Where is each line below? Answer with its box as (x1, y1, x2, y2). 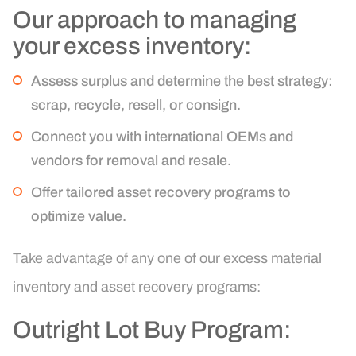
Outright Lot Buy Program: (13, 317, 291, 343)
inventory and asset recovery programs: (13, 279, 261, 296)
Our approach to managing (13, 7, 296, 33)
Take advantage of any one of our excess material (13, 250, 322, 267)
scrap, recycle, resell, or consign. (31, 97, 241, 114)
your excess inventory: (13, 33, 251, 60)
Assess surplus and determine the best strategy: (31, 73, 333, 90)
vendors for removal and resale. (31, 153, 231, 169)
